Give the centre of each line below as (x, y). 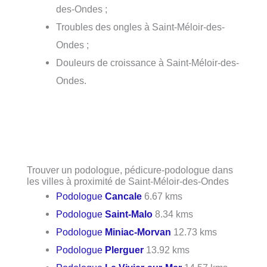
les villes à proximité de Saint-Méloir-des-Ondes (128, 181)
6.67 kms (162, 196)
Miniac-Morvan (138, 232)
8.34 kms (173, 214)
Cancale (124, 196)
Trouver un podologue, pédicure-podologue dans (130, 170)
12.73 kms (194, 232)
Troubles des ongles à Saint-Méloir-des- (141, 27)
